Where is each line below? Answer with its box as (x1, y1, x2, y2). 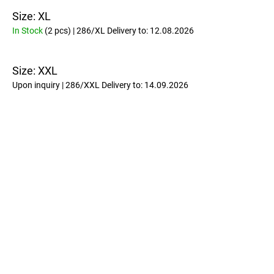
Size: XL (12, 10, 51, 23)
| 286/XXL (62, 80, 102, 90)
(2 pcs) (45, 26, 71, 35)
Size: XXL (12, 64, 57, 77)
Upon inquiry (12, 80, 62, 90)
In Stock (12, 26, 45, 35)
